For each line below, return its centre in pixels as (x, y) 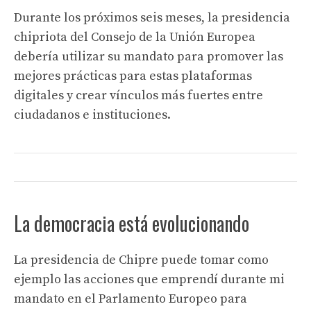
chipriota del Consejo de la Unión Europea (135, 37)
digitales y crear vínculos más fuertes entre (138, 95)
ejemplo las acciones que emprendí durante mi (149, 279)
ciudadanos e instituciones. (92, 115)
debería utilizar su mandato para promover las (149, 57)
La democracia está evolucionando (132, 223)
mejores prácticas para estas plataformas (133, 76)
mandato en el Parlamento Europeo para (131, 299)
